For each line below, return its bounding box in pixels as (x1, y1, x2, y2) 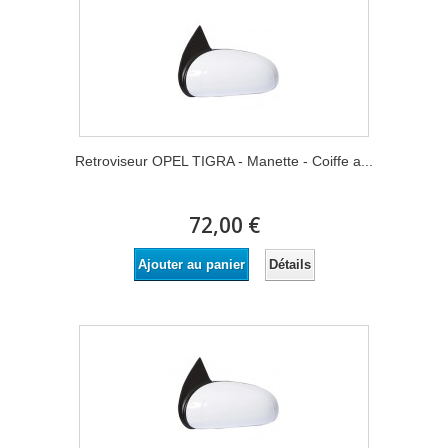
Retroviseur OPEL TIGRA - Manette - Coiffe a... (75, 153, 373, 169)
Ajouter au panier (137, 257, 245, 272)
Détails (268, 256, 311, 272)
